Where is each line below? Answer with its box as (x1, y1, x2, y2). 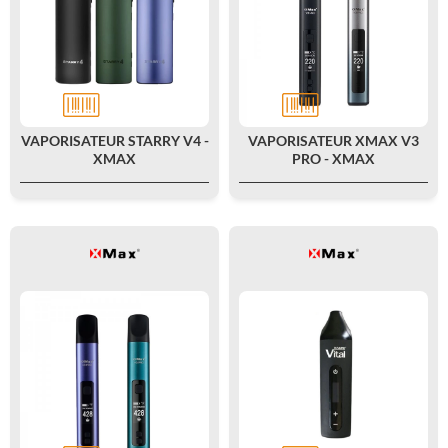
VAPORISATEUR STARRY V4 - (20, 132, 209, 149)
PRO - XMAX (292, 150, 375, 167)
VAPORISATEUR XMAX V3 (248, 132, 419, 149)
